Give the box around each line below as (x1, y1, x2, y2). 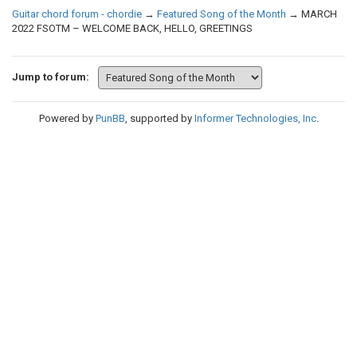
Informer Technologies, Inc (194, 112, 316, 124)
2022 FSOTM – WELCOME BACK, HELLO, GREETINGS (12, 22, 253, 34)
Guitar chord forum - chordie (12, 7, 142, 20)
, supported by (124, 112, 194, 124)
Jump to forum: (12, 70, 89, 83)
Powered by (38, 112, 96, 124)
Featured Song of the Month (157, 7, 286, 20)
